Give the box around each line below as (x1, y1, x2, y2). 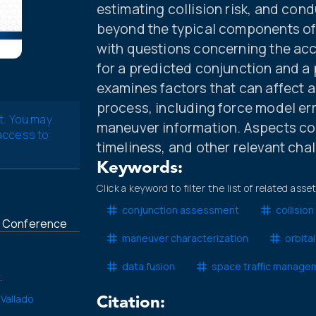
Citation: (96, 294, 165, 312)
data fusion (121, 260, 175, 274)
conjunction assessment (121, 203, 239, 217)
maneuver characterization (121, 231, 248, 245)
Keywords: (96, 159, 183, 177)
